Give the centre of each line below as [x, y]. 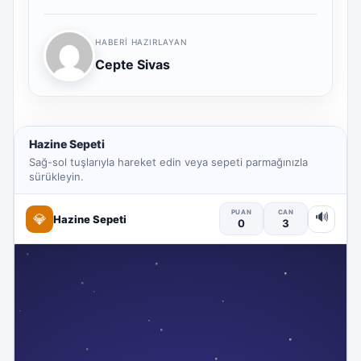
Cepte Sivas [133, 64]
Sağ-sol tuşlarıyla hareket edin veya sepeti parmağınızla [168, 162]
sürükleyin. [56, 176]
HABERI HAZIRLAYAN [141, 41]
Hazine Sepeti [67, 143]
